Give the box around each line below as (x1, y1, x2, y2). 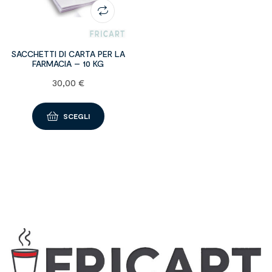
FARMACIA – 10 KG (32, 58, 104, 69)
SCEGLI (63, 112, 90, 121)
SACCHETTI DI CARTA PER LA (11, 48, 125, 59)
